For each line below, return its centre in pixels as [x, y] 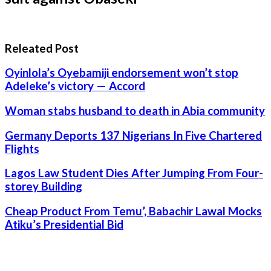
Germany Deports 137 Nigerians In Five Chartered [133, 135]
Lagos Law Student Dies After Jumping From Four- [134, 173]
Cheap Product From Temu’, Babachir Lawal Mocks [133, 211]
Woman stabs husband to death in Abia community [135, 110]
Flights [22, 149]
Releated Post [42, 48]
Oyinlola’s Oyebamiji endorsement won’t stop [122, 73]
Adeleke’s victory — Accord [75, 86]
